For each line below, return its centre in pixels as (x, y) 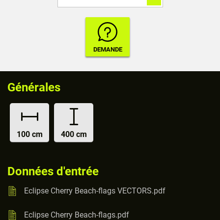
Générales (34, 87)
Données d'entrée (53, 171)
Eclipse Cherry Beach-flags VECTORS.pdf (95, 191)
